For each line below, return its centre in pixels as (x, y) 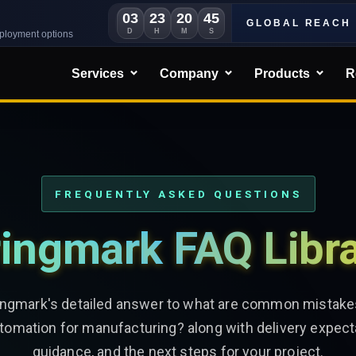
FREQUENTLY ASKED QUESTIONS (178, 194)
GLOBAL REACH (299, 23)
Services (98, 73)
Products (282, 73)
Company (189, 73)
